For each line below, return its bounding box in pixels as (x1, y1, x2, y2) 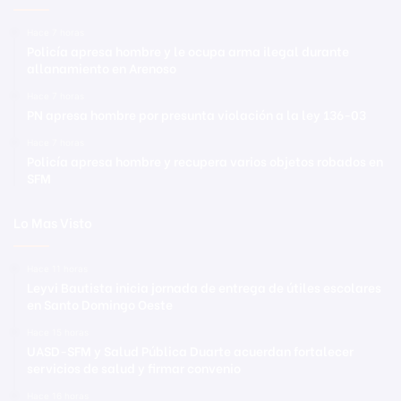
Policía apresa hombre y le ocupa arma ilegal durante (27, 40, 349, 60)
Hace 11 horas (27, 262, 88, 274)
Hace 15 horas (27, 326, 89, 337)
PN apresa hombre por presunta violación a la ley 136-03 (27, 104, 366, 124)
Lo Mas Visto (13, 211, 92, 232)
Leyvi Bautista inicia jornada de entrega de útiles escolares (27, 277, 381, 296)
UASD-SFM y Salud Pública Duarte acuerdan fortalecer (27, 340, 354, 360)
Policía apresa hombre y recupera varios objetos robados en (27, 150, 383, 170)
